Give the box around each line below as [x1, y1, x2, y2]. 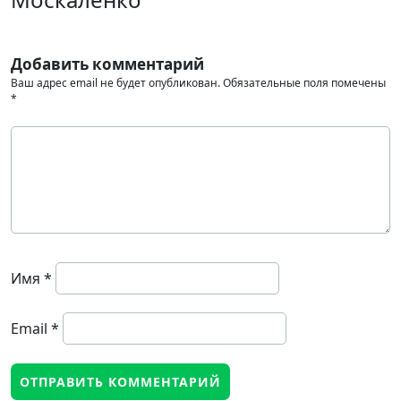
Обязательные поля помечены [223, 75, 386, 90]
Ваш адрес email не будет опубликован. [11, 75, 220, 90]
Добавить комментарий [11, 54, 204, 74]
